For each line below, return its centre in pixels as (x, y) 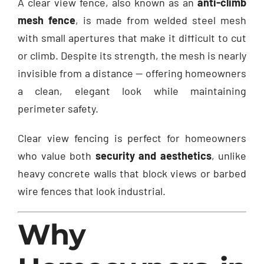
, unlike (229, 155)
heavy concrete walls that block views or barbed (132, 173)
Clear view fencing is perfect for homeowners (132, 138)
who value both (57, 155)
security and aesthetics (153, 155)
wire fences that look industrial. (92, 191)
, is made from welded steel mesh (161, 20)
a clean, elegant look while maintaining (132, 90)
